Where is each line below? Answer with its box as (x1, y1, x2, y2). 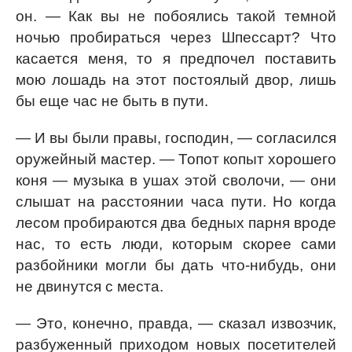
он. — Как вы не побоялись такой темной (16, 8, 336, 24)
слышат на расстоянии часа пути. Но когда (16, 193, 336, 210)
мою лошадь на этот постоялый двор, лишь (16, 71, 336, 88)
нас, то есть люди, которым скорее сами (16, 236, 336, 252)
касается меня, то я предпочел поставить (16, 50, 336, 67)
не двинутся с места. (16, 278, 163, 295)
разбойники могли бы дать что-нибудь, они (16, 257, 336, 273)
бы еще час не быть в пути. (16, 93, 208, 109)
